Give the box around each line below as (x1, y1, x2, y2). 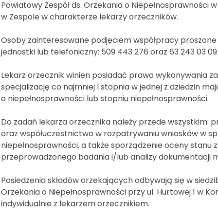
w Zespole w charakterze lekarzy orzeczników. (1, 11, 178, 23)
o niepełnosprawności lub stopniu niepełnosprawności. (1, 93, 209, 105)
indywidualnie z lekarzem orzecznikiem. (1, 198, 149, 210)
